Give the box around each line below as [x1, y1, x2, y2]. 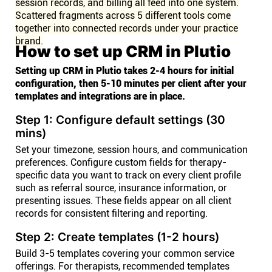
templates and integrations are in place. [15, 90, 185, 102]
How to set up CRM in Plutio [15, 42, 231, 61]
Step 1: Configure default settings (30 [15, 113, 225, 126]
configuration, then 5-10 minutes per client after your [15, 78, 246, 89]
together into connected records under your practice [15, 22, 238, 34]
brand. [15, 35, 43, 47]
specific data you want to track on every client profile [15, 169, 241, 181]
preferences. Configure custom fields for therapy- [15, 157, 226, 168]
